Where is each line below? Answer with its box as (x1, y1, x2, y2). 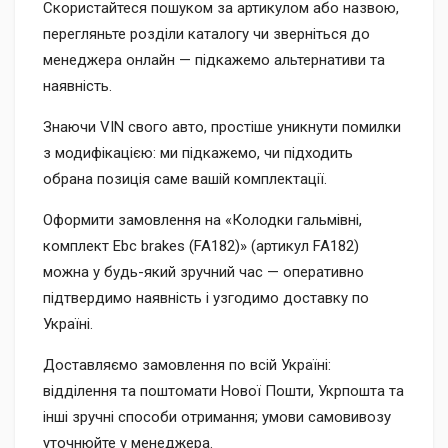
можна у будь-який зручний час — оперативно (43, 263, 364, 281)
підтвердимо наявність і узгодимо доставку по (43, 289, 369, 307)
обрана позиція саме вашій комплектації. (43, 170, 327, 188)
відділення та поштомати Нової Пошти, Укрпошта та (43, 382, 404, 400)
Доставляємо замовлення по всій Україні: (43, 356, 331, 374)
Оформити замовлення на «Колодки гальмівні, (43, 211, 362, 229)
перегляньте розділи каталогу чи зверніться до (43, 25, 370, 43)
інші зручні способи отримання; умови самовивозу (43, 408, 391, 426)
